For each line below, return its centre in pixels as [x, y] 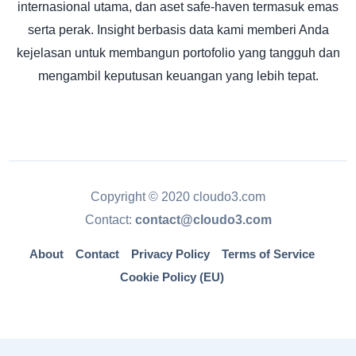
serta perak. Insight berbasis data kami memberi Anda [178, 29]
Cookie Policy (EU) [172, 277]
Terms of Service [268, 254]
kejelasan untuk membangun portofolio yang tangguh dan [178, 52]
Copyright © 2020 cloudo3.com [178, 196]
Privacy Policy [170, 254]
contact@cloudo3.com [203, 220]
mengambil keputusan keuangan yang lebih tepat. [178, 75]
